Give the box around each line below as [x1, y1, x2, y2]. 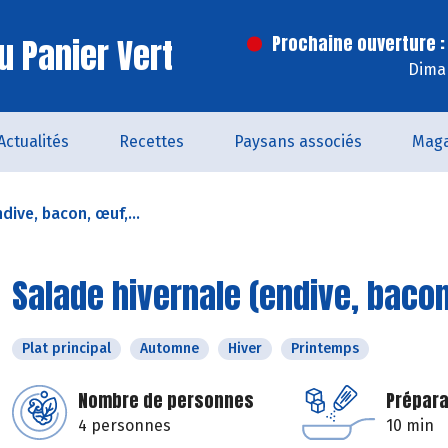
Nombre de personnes [78, 387, 254, 414]
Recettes [119, 132, 184, 151]
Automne [140, 340, 199, 357]
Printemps [291, 340, 359, 357]
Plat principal [22, 340, 111, 357]
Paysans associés [234, 132, 362, 151]
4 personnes [78, 416, 171, 435]
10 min [386, 416, 434, 435]
